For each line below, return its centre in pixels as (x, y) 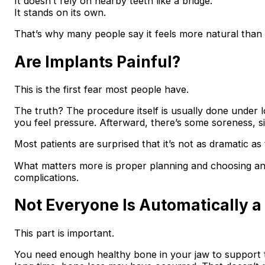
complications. (46, 177)
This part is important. (64, 233)
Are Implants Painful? (97, 62)
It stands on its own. (60, 12)
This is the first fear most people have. (101, 90)
